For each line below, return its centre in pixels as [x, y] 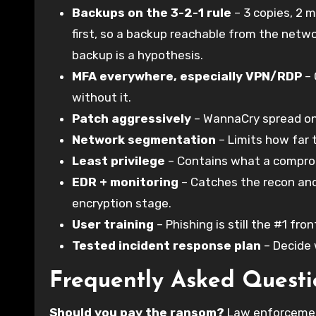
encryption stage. [122, 203]
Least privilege [119, 160]
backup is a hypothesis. [138, 55]
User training [113, 224]
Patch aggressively [132, 118]
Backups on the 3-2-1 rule [152, 12]
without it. [102, 97]
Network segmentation [144, 139]
